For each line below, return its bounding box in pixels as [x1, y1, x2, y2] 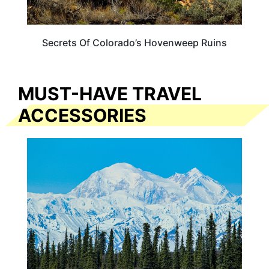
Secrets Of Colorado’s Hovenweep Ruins [42, 37, 227, 49]
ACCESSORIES [18, 104, 147, 126]
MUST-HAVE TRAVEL [18, 82, 202, 104]
